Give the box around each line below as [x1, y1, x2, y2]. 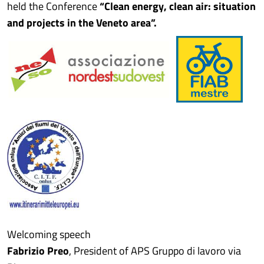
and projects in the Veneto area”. [7, 15, 157, 31]
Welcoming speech [7, 226, 91, 242]
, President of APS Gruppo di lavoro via [69, 243, 241, 259]
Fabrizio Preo [7, 243, 69, 259]
